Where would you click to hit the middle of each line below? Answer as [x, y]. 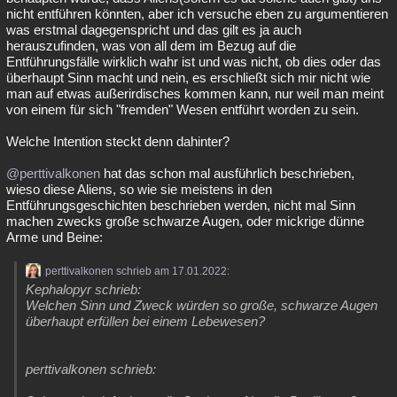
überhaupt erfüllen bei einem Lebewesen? [145, 321]
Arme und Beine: [54, 237]
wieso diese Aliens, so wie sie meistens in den [139, 189]
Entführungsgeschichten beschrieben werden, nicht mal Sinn [181, 205]
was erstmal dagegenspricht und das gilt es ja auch [154, 30]
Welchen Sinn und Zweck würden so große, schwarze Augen [202, 305]
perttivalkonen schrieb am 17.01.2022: [137, 271]
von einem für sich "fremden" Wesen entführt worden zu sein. [183, 109]
